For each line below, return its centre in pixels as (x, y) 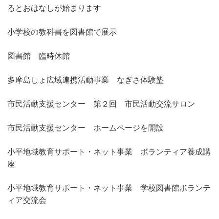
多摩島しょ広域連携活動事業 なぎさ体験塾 (86, 80)
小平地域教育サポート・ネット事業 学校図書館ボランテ (109, 188)
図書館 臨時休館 (39, 56)
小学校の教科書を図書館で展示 (62, 32)
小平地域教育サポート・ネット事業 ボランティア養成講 (109, 152)
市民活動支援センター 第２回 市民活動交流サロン (101, 104)
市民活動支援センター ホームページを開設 (86, 128)
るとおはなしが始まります (54, 8)
